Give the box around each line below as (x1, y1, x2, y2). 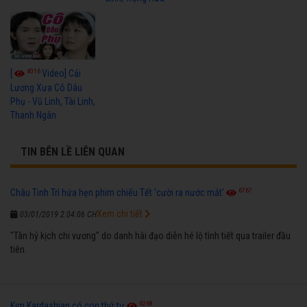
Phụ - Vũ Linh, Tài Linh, (10, 95, 95, 107)
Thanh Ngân (10, 109, 56, 121)
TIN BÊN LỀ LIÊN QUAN (21, 145, 125, 158)
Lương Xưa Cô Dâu (10, 82, 82, 93)
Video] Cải (42, 67, 81, 79)
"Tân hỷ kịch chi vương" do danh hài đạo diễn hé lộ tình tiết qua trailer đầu (10, 230, 291, 241)
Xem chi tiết (97, 208, 145, 219)
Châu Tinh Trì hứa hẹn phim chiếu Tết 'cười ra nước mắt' (10, 186, 224, 198)
